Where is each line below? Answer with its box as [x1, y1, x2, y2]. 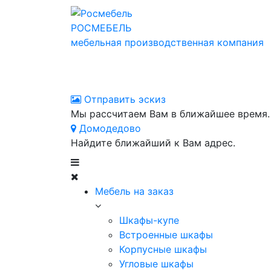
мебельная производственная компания [71, 36, 264, 48]
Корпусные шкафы [119, 243, 207, 255]
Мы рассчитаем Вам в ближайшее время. [71, 108, 270, 120]
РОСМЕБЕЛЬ [71, 21, 131, 34]
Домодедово [76, 122, 141, 134]
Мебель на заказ [95, 185, 174, 197]
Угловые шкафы [119, 258, 194, 270]
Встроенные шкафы [119, 229, 213, 241]
